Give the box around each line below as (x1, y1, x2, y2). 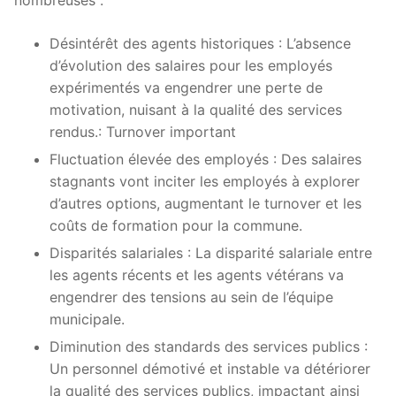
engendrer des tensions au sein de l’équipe (49, 288, 333, 307)
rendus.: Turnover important (49, 123, 236, 141)
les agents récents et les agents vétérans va (49, 266, 344, 285)
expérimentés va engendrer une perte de (49, 79, 323, 97)
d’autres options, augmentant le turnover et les (49, 194, 362, 213)
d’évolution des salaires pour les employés (49, 57, 332, 75)
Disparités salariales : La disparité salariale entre (49, 244, 372, 263)
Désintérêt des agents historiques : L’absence (49, 34, 351, 53)
